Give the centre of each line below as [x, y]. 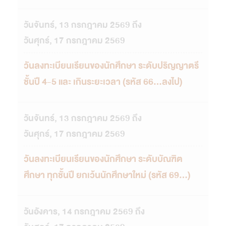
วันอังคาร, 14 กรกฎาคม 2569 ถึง [84, 211]
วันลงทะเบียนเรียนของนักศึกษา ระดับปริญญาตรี [111, 66]
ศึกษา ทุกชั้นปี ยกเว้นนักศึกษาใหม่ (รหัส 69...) [107, 175]
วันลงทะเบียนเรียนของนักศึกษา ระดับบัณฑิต [103, 159]
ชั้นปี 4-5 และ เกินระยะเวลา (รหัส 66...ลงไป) [103, 82]
